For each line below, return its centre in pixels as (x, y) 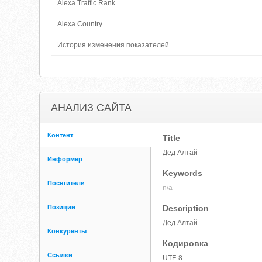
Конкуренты (67, 231)
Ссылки (60, 255)
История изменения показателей (113, 45)
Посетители (66, 183)
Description (186, 208)
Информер (65, 159)
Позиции (62, 207)
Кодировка (186, 243)
